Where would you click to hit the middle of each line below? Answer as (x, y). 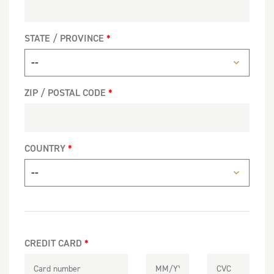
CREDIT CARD (53, 243)
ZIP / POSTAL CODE (65, 93)
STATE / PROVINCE (64, 38)
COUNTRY (45, 148)
